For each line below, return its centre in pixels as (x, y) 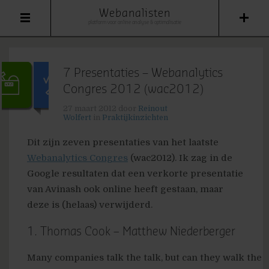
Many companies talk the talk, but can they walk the (144, 258)
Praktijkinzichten (135, 117)
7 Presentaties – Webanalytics (143, 73)
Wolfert (77, 117)
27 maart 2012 (90, 108)
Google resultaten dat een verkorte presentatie (135, 174)
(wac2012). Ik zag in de (180, 158)
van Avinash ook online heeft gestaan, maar (125, 189)
